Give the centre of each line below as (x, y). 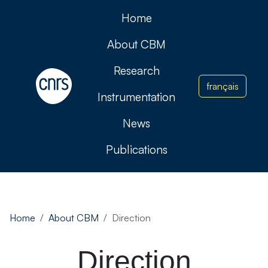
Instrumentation (137, 97)
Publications (136, 150)
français (223, 86)
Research (136, 71)
